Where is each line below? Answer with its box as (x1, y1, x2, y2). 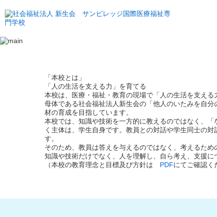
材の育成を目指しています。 (45, 108, 133, 116)
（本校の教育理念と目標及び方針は (45, 161, 160, 169)
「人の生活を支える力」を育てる (45, 82, 146, 90)
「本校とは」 (45, 74, 85, 81)
